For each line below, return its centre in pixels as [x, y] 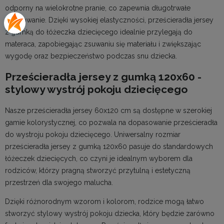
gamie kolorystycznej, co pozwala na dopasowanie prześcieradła [111, 122]
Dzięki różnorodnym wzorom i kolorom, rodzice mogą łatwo [104, 201]
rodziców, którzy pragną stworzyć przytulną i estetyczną [98, 170]
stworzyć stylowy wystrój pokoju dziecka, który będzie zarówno [110, 213]
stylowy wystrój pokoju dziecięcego [96, 89]
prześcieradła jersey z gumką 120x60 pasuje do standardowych [109, 146]
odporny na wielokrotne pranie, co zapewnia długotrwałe [98, 8]
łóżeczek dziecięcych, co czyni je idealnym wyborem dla [99, 158]
